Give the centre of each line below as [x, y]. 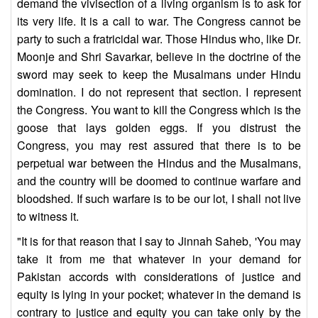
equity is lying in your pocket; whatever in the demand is [159, 295]
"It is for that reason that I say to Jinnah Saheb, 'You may [159, 241]
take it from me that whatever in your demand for [159, 259]
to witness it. [48, 216]
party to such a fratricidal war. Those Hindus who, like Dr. [159, 39]
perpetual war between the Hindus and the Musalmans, [159, 163]
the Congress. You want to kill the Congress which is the [159, 110]
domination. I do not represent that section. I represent [159, 92]
